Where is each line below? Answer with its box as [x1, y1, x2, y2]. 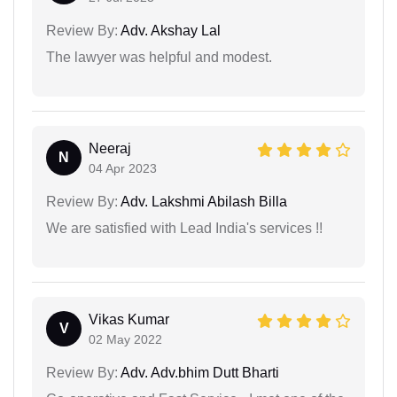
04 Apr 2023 [89, 161, 157, 176]
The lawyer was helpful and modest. [46, 50, 272, 66]
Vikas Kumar [89, 312, 169, 328]
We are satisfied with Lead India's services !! [46, 221, 323, 237]
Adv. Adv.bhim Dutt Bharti [118, 365, 279, 381]
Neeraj [89, 141, 131, 157]
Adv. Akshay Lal [118, 23, 221, 39]
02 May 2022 [89, 332, 162, 347]
